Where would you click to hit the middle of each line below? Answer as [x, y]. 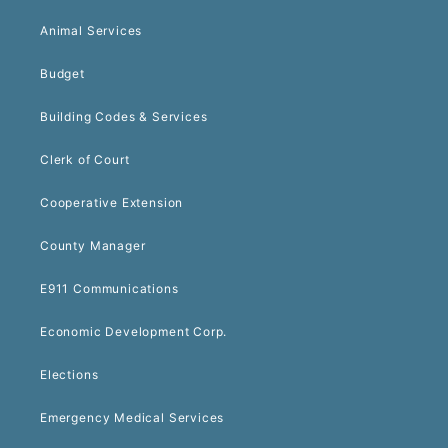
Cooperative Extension [112, 203]
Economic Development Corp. [134, 332]
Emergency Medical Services [132, 418]
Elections [69, 375]
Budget [62, 74]
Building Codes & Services [124, 117]
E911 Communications [109, 289]
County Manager [93, 246]
